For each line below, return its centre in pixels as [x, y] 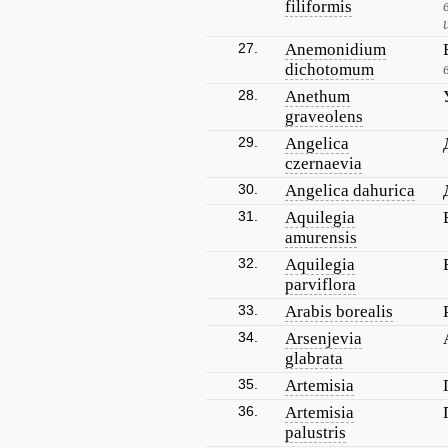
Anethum [317, 96]
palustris [315, 432]
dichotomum [329, 69]
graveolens [324, 116]
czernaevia [323, 163]
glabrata [314, 358]
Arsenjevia [323, 338]
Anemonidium [335, 49]
